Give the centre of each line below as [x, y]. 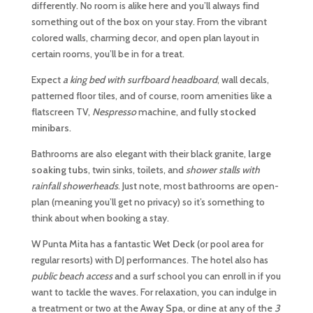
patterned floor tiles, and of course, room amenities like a [151, 96]
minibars [50, 128]
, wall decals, [243, 80]
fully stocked [227, 112]
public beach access [72, 276]
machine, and [167, 112]
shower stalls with [223, 170]
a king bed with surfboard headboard [140, 80]
